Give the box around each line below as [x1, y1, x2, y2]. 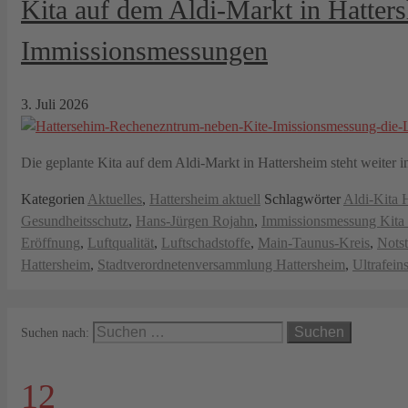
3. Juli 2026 [21, 96, 88, 112]
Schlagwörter [264, 190, 343, 207]
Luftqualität [87, 234, 154, 250]
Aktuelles [87, 190, 142, 207]
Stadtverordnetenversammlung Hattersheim [97, 256, 345, 272]
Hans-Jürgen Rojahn [136, 212, 254, 229]
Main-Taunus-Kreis [258, 234, 370, 250]
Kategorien [21, 190, 87, 207]
